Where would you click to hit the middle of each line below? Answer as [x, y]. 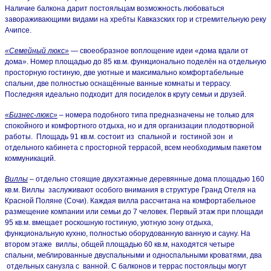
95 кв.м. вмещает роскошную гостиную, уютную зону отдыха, [109, 222]
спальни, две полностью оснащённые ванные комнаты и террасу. [118, 83]
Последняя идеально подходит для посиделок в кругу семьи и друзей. [126, 94]
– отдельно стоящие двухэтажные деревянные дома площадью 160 [146, 179]
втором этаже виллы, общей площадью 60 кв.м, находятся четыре [120, 244]
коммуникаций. [30, 158]
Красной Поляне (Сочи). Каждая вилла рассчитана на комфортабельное [130, 201]
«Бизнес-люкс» [31, 115]
